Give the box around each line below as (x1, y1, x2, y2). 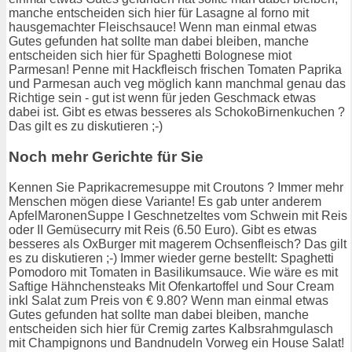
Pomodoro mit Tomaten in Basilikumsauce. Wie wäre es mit (9, 265, 338, 279)
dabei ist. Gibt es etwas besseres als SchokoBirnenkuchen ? (9, 105, 345, 119)
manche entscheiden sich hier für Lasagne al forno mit (9, 6, 309, 20)
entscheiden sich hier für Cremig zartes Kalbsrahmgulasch (9, 321, 333, 335)
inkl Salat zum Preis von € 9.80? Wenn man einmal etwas (9, 293, 328, 307)
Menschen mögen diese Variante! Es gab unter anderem (9, 194, 321, 208)
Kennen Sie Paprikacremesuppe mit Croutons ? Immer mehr (9, 180, 343, 194)
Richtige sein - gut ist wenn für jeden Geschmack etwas (9, 91, 316, 105)
